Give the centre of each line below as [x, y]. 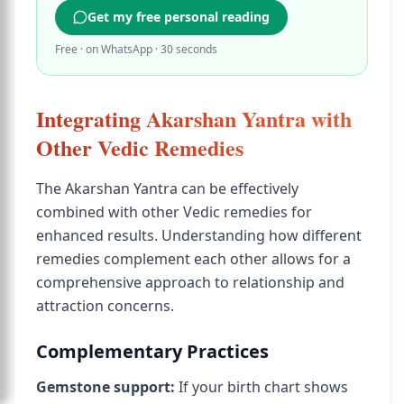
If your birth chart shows [262, 387]
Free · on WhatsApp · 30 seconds [136, 49]
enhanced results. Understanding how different [199, 235]
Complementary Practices [152, 351]
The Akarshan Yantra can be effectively [167, 188]
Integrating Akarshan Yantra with [194, 119]
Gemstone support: [106, 387]
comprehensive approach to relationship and [190, 282]
